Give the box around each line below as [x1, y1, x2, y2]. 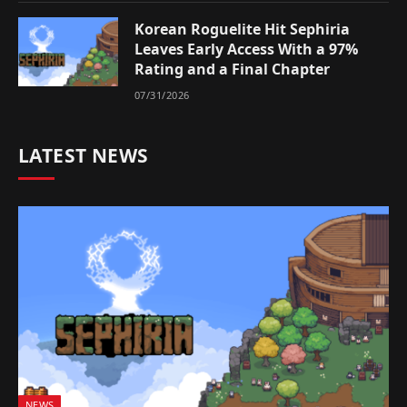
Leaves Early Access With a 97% [134, 39, 358, 59]
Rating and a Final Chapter [134, 59, 330, 79]
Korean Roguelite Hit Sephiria [134, 19, 350, 39]
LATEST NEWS [18, 143, 149, 168]
